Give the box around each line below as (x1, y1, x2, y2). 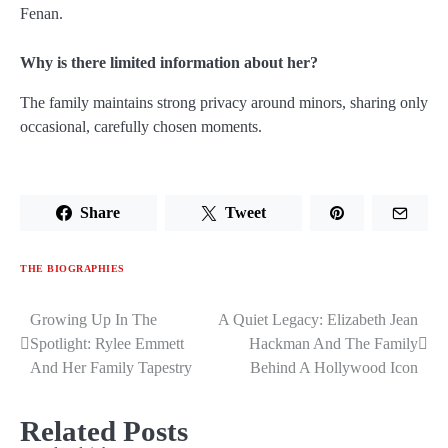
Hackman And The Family (249, 334, 418, 352)
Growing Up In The (30, 310, 157, 328)
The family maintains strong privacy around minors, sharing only (20, 93, 428, 111)
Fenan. (20, 5, 63, 23)
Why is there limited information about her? (20, 53, 318, 71)
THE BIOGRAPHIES (20, 262, 125, 274)
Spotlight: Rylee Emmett (30, 334, 184, 352)
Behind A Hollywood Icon (250, 358, 418, 376)
